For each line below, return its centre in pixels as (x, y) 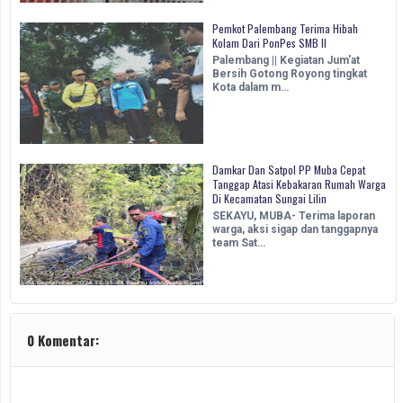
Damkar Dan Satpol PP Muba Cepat (289, 170)
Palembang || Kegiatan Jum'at (286, 61)
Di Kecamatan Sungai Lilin (269, 199)
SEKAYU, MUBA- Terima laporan (294, 216)
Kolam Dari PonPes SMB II (269, 43)
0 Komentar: (63, 340)
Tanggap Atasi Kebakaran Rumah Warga (299, 184)
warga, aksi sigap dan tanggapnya (295, 230)
